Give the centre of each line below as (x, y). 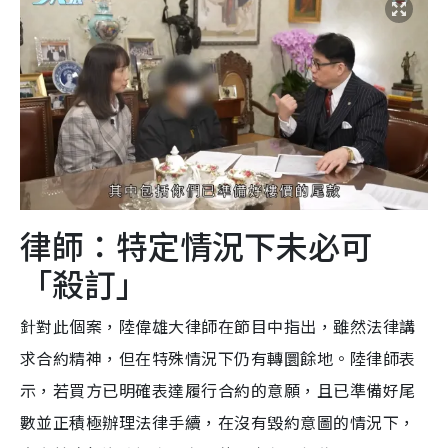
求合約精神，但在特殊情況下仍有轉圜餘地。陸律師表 (218, 358)
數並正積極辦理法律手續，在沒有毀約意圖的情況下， (218, 422)
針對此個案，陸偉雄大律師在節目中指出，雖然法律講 (218, 326)
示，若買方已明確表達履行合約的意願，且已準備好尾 (218, 390)
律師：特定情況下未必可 (196, 245)
